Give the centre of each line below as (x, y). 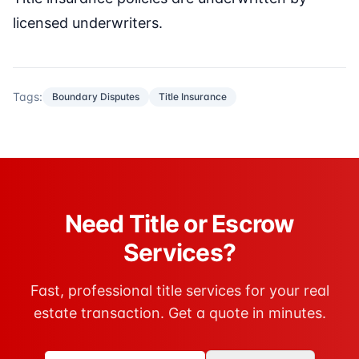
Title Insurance (193, 97)
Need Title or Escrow (179, 224)
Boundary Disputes (96, 97)
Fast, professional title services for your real (179, 291)
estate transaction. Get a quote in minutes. (179, 313)
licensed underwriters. (88, 23)
